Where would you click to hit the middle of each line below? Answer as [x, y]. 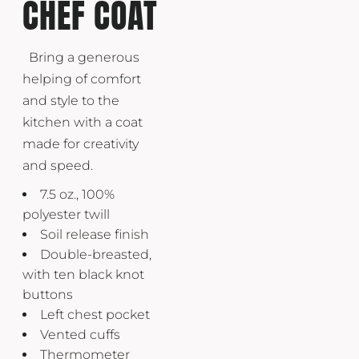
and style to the [71, 100]
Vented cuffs [80, 334]
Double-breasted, [96, 254]
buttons [48, 294]
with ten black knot [83, 274]
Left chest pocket [95, 314]
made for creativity [81, 143]
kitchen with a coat [83, 122]
